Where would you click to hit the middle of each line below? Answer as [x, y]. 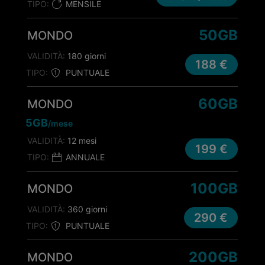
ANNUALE [85, 157]
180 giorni [85, 56]
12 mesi [81, 140]
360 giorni [86, 209]
